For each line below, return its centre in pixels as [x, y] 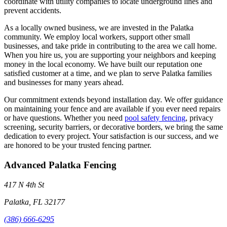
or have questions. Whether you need [64, 118]
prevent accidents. [33, 11]
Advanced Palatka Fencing [60, 165]
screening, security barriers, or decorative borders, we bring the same [113, 127]
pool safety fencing [155, 118]
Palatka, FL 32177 [34, 202]
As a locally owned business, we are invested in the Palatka [99, 28]
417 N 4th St [24, 184]
